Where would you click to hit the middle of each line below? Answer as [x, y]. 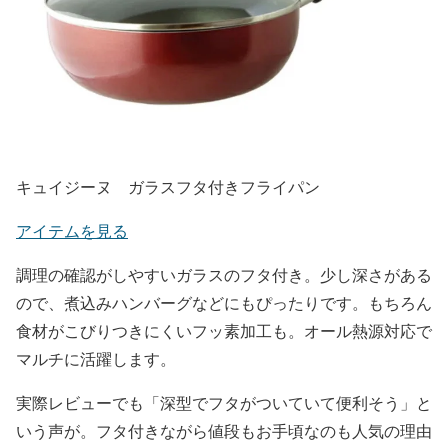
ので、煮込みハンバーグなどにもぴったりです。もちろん [224, 303]
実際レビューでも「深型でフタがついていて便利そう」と [224, 403]
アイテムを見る [72, 231]
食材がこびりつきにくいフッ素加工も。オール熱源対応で [224, 331]
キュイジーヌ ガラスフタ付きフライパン [168, 187]
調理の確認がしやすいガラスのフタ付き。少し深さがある [224, 275]
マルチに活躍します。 [96, 359]
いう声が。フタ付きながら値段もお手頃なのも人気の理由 [224, 431]
